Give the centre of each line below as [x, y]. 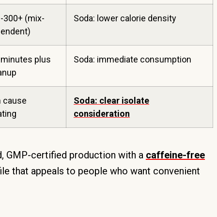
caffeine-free [175, 155]
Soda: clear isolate [111, 101]
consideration [102, 114]
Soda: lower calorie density [125, 18]
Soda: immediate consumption [132, 59]
